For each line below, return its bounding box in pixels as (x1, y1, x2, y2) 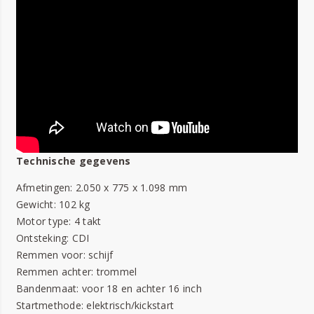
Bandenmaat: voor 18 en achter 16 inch (16, 282, 202, 296)
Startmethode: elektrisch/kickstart (16, 299, 175, 313)
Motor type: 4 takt (16, 214, 102, 228)
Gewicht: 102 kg (16, 198, 90, 212)
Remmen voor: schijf (16, 248, 114, 262)
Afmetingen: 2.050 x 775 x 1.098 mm (16, 181, 188, 195)
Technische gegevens (16, 154, 131, 168)
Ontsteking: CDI (16, 231, 90, 245)
